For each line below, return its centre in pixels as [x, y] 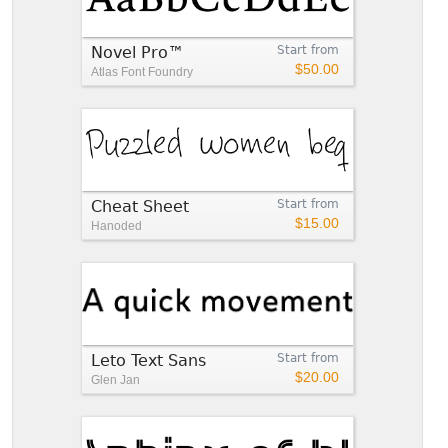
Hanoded [116, 225]
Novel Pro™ [137, 52]
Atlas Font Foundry [142, 71]
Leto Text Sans [148, 360]
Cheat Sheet [140, 206]
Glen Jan [115, 379]
